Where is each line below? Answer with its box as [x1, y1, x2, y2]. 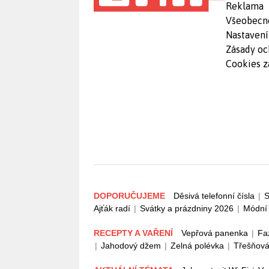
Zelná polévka [171, 241, 224, 250]
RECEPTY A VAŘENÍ [94, 228, 175, 238]
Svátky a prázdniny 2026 [140, 204, 234, 213]
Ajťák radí [94, 204, 130, 213]
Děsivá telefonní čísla [174, 191, 255, 201]
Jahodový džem [101, 241, 161, 250]
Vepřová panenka [181, 228, 248, 238]
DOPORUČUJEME [94, 191, 168, 201]
